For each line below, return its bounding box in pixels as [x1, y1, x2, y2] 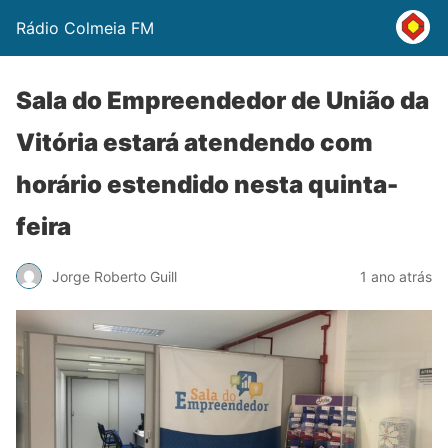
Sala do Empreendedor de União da [16, 86, 429, 115]
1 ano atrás [360, 267, 432, 285]
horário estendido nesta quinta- [16, 170, 398, 199]
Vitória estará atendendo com [16, 128, 373, 157]
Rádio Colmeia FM [16, 18, 154, 38]
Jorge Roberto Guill [52, 267, 177, 285]
